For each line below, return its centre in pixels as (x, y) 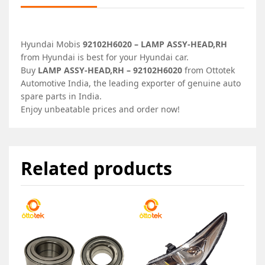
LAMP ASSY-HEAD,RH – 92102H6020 (110, 70)
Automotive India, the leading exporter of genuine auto (131, 83)
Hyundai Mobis (51, 44)
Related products (96, 168)
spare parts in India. (61, 96)
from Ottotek (209, 70)
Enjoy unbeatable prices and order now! (100, 109)
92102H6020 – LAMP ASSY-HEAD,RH (154, 44)
